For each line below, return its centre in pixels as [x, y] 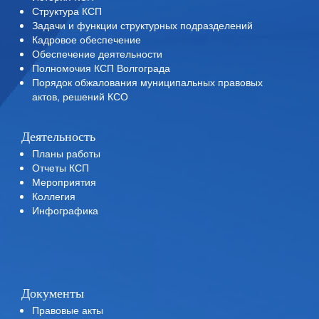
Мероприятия [64, 182]
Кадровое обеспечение [87, 39]
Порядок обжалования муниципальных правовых [147, 82]
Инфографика [65, 210]
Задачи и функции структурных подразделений [142, 25]
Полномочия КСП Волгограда [101, 68]
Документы [53, 293]
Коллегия [54, 196]
